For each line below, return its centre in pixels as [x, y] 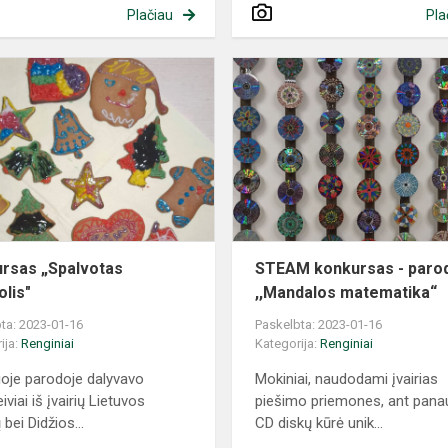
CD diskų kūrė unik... [319, 423]
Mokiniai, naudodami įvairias [347, 379]
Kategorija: [288, 344]
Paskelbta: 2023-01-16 [319, 325]
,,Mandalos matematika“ [346, 293]
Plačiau [149, 15]
